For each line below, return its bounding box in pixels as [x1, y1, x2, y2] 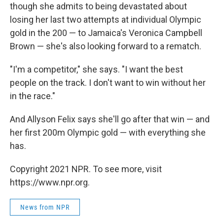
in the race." [10, 91, 55, 102]
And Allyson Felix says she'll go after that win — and [10, 114, 210, 125]
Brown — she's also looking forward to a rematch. [10, 41, 201, 52]
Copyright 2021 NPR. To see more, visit [10, 164, 162, 175]
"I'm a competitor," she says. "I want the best [10, 64, 183, 75]
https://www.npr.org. [10, 177, 90, 188]
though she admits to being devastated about [10, 1, 187, 12]
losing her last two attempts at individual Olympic [10, 14, 201, 25]
